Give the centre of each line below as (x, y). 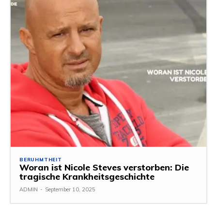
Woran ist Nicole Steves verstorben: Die (104, 168)
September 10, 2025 (70, 190)
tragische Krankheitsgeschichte (87, 177)
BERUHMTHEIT (41, 160)
